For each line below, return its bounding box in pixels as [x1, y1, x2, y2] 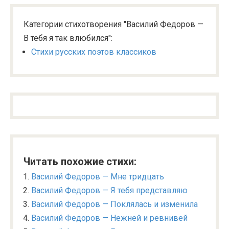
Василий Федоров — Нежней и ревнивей [31, 213, 188, 223]
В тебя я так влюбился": [24, 33, 112, 43]
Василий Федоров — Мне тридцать [31, 172, 164, 181]
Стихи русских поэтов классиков [31, 47, 156, 57]
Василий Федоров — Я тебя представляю [31, 186, 188, 195]
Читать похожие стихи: [24, 155, 136, 168]
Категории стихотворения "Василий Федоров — [24, 19, 203, 29]
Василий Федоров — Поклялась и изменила [31, 199, 198, 209]
